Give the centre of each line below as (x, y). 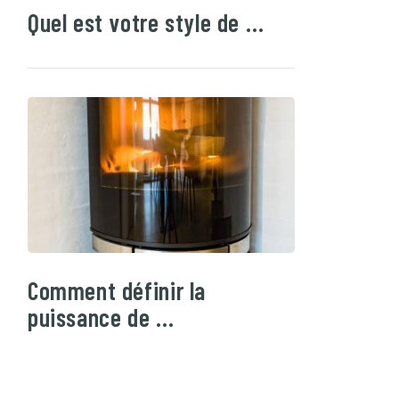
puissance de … (101, 317)
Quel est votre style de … (146, 22)
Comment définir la (117, 290)
